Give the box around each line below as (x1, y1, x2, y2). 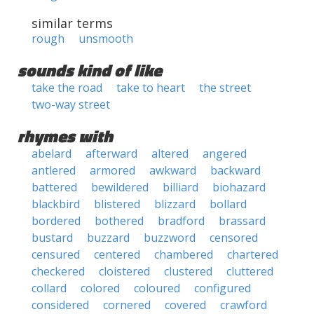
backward (210, 163, 261, 178)
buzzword (144, 230, 196, 245)
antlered (32, 163, 76, 178)
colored (81, 280, 120, 296)
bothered (95, 213, 144, 228)
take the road (32, 80, 102, 95)
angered (203, 146, 247, 161)
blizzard (154, 196, 196, 212)
